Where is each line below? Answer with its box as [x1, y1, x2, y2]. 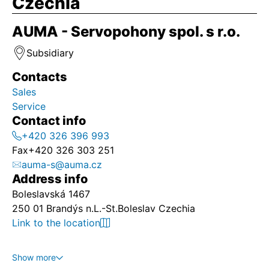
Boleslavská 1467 [12, 188, 90, 200]
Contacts [12, 70, 67, 84]
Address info [12, 172, 88, 186]
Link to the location [12, 217, 100, 229]
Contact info [12, 113, 86, 128]
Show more [12, 252, 56, 262]
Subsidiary [26, 47, 74, 59]
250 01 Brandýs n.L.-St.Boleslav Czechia [12, 202, 195, 214]
